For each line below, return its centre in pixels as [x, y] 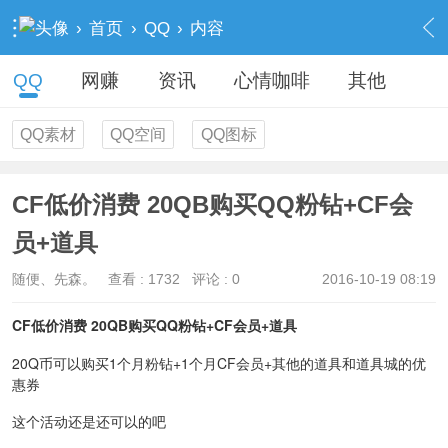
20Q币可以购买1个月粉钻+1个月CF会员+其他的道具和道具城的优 [218, 362]
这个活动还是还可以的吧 [88, 421]
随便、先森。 [53, 278]
